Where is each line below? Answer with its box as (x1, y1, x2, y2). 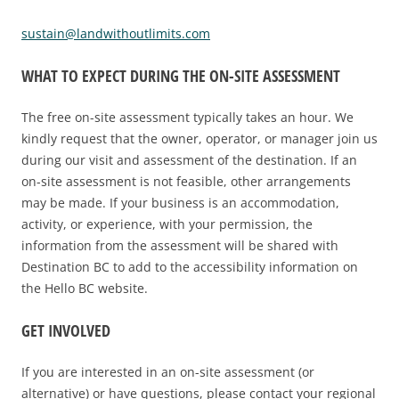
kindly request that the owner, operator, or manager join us (21, 129, 378, 147)
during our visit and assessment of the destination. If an (21, 151, 357, 168)
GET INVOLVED (21, 319, 110, 341)
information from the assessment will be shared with (21, 236, 338, 254)
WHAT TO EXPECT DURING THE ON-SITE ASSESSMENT (21, 64, 340, 86)
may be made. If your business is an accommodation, (21, 193, 339, 211)
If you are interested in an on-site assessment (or (21, 362, 314, 380)
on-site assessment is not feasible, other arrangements (21, 172, 351, 190)
